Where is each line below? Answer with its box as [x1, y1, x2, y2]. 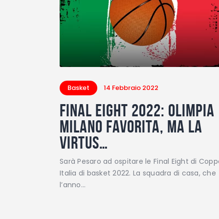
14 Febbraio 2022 [104, 83, 159, 92]
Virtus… [60, 132, 108, 152]
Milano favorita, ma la [60, 116, 202, 136]
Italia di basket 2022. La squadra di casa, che [60, 168, 216, 178]
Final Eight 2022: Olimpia [60, 100, 215, 120]
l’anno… [60, 179, 86, 190]
